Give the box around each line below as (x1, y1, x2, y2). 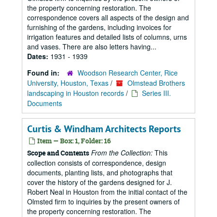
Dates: (27, 51, 50, 61)
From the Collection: (91, 148, 153, 157)
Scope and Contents (27, 148, 89, 157)
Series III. (142, 88, 171, 98)
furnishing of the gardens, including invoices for (27, 22, 171, 32)
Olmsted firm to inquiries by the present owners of (27, 197, 180, 206)
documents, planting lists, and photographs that (27, 168, 172, 177)
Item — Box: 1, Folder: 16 (36, 136, 111, 145)
